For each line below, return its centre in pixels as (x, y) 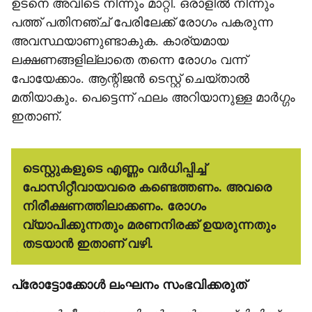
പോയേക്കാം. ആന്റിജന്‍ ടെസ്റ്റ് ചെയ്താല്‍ (130, 79)
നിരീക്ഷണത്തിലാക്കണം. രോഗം (114, 206)
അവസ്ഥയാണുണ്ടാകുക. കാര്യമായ (120, 41)
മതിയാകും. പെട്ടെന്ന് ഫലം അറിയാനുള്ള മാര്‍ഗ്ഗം (153, 97)
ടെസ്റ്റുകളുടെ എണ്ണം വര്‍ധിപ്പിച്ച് (114, 169)
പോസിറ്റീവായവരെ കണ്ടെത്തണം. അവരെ (147, 187)
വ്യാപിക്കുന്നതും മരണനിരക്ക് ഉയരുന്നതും (149, 225)
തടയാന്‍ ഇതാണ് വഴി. (88, 244)
